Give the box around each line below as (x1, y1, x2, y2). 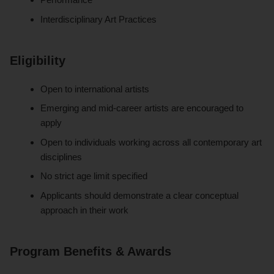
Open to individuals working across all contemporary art (40, 136, 262, 147)
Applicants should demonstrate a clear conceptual (40, 190, 239, 201)
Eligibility (10, 53, 65, 67)
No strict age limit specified (40, 171, 148, 182)
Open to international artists (40, 83, 150, 94)
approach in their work (40, 205, 129, 216)
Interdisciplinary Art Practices (40, 13, 157, 24)
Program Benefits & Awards (10, 245, 171, 259)
